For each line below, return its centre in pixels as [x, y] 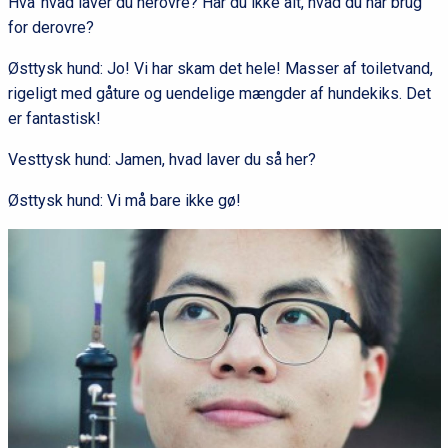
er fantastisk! [54, 119]
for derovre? [50, 28]
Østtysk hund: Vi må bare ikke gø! [124, 201]
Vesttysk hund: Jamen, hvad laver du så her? [161, 160]
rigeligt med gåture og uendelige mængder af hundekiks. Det [219, 94]
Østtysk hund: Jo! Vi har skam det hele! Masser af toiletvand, [220, 69]
